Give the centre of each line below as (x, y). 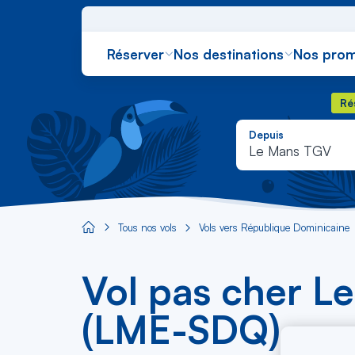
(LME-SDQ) (181, 330)
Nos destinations (229, 54)
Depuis (266, 135)
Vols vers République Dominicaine (274, 227)
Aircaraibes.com (116, 231)
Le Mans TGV (290, 151)
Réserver (136, 54)
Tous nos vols (147, 227)
